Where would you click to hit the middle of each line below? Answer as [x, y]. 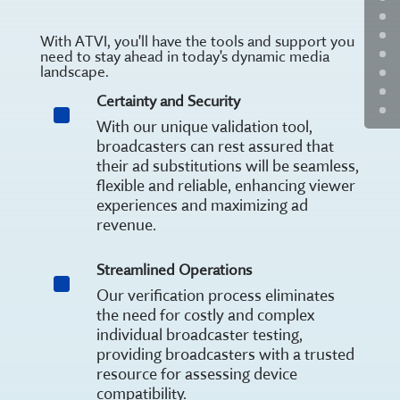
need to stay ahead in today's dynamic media [184, 55]
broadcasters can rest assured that [215, 146]
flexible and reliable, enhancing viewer [225, 185]
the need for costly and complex [205, 314]
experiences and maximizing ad [202, 204]
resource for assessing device [196, 373]
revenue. [126, 224]
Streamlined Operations [174, 269]
